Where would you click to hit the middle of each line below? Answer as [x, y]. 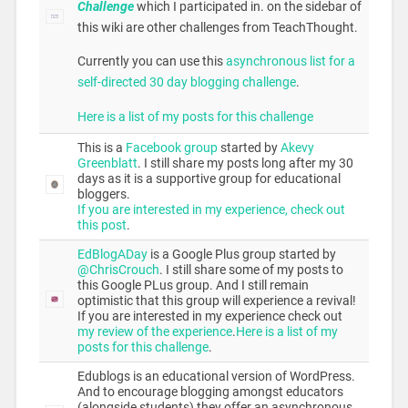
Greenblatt [107, 164]
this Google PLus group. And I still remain [193, 286]
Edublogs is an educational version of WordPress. [216, 377]
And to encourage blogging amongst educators [210, 393]
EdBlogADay [112, 255]
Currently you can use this [151, 62]
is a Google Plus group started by [241, 255]
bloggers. [103, 195]
